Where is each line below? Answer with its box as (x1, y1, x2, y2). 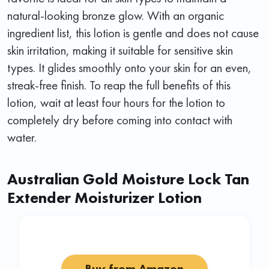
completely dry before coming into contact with (7, 111, 232, 128)
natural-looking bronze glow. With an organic (7, 7, 224, 23)
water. (7, 128, 37, 145)
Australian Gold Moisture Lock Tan (7, 168, 249, 189)
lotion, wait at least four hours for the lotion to (7, 94, 225, 110)
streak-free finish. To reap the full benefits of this (7, 76, 231, 93)
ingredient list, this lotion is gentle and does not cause (7, 24, 259, 41)
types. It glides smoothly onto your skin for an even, (7, 59, 252, 76)
